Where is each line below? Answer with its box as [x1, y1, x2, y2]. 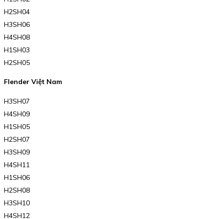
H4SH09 [4, 109, 30, 118]
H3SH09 [4, 147, 30, 156]
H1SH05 [4, 122, 30, 131]
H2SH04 [4, 7, 30, 16]
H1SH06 [4, 173, 30, 182]
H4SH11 [4, 160, 30, 169]
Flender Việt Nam [4, 77, 62, 87]
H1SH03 [4, 45, 30, 54]
